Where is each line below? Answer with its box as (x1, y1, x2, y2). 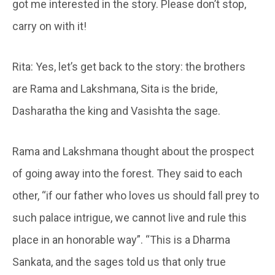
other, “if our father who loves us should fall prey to (12, 188, 259, 202)
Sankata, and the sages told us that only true (12, 255, 226, 268)
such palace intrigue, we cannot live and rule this (12, 211, 247, 224)
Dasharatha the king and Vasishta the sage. (12, 104, 220, 117)
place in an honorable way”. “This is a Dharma (12, 233, 230, 246)
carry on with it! (12, 19, 87, 33)
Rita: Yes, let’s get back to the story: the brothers (12, 60, 246, 73)
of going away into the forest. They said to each (12, 166, 242, 180)
